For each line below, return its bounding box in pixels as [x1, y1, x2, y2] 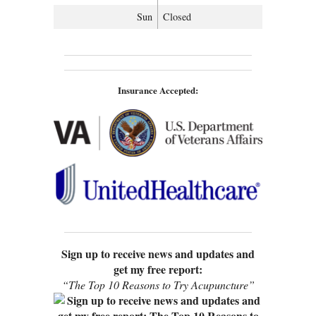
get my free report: [114, 261, 202, 278]
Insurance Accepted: [118, 83, 198, 97]
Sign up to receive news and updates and [61, 245, 255, 262]
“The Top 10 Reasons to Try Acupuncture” [61, 277, 255, 293]
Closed [163, 9, 192, 23]
